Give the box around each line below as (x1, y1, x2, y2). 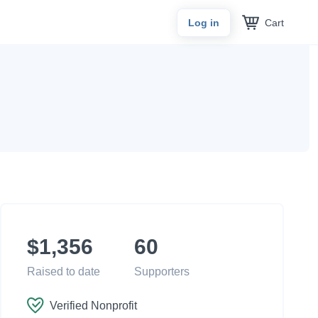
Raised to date (27, 265, 100, 278)
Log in (188, 17, 219, 28)
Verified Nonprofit (50, 300, 137, 312)
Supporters (134, 265, 190, 278)
